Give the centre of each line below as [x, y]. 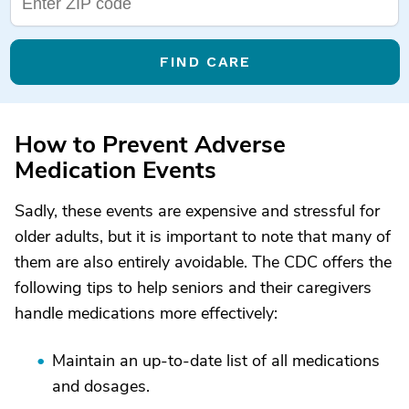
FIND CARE [205, 61]
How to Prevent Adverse [150, 144]
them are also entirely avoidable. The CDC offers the [203, 262]
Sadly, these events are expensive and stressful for [197, 210]
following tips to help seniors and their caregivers [193, 287]
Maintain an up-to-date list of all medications [216, 360]
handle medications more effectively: [146, 313]
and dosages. [101, 386]
